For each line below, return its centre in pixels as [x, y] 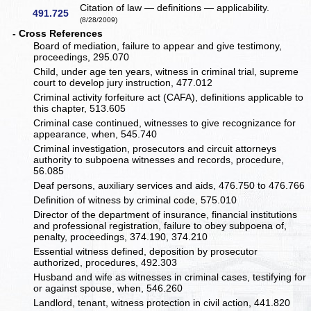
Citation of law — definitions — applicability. [175, 8]
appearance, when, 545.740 [95, 134]
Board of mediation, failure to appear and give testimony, [158, 46]
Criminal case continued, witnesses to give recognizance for [165, 123]
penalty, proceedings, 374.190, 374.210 [121, 237]
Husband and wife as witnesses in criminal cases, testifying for [170, 277]
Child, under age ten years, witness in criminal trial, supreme [166, 72]
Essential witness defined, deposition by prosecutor [146, 252]
